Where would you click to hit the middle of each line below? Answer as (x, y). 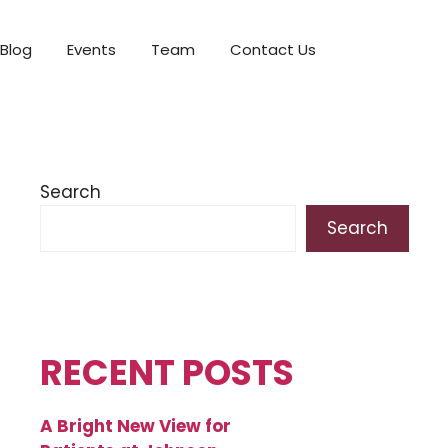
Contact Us (273, 49)
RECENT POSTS (167, 372)
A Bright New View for (135, 426)
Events (91, 49)
